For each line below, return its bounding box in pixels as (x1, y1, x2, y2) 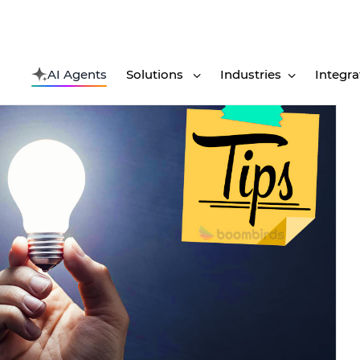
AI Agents (47, 66, 107, 82)
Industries (220, 66, 281, 82)
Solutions (126, 66, 186, 82)
